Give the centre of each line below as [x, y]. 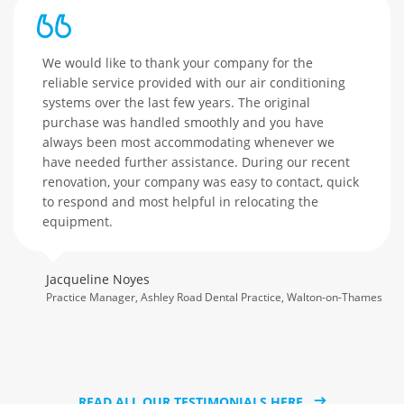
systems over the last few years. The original [176, 103]
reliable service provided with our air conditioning [194, 83]
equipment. [78, 222]
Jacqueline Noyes [98, 280]
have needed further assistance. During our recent [196, 162]
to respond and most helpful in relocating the [180, 202]
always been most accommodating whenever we [188, 142]
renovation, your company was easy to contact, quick [201, 182]
